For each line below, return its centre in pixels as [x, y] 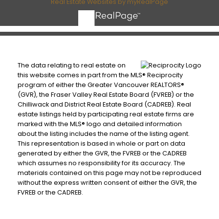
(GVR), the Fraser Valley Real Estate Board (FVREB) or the [106, 95]
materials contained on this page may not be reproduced [109, 173]
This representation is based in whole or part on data [101, 144]
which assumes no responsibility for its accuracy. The [101, 163]
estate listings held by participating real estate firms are [106, 114]
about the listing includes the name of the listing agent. [103, 134]
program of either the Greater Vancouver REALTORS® [101, 85]
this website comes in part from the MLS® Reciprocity [100, 75]
